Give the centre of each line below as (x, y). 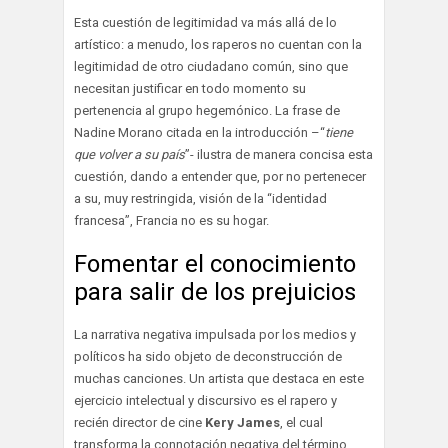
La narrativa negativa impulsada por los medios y (215, 335)
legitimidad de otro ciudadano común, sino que (211, 67)
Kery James (242, 423)
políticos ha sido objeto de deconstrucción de (208, 357)
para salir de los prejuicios (215, 292)
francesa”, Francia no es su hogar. (171, 221)
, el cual (301, 423)
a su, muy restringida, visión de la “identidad (200, 199)
